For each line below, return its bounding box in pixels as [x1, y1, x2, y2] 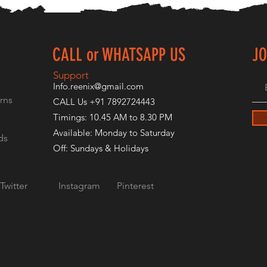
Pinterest [117, 180, 154, 191]
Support [53, 69, 89, 81]
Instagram [58, 180, 117, 191]
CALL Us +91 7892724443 [53, 96, 155, 107]
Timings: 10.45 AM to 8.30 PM [53, 111, 172, 123]
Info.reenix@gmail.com [53, 80, 144, 92]
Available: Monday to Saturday [53, 127, 175, 138]
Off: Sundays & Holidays [53, 142, 148, 154]
